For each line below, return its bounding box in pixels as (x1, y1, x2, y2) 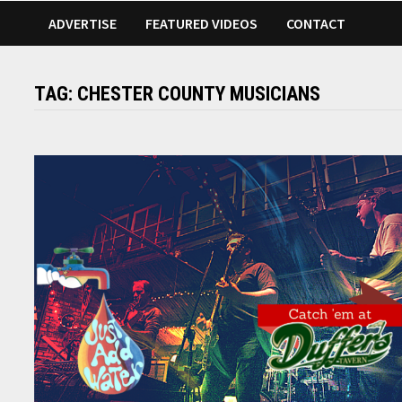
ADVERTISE (48, 14, 118, 33)
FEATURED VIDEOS (145, 14, 258, 33)
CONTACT (286, 14, 346, 33)
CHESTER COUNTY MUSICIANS (77, 83, 321, 106)
